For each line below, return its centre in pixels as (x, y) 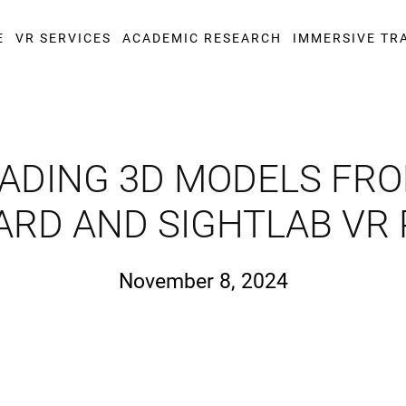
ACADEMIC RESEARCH (202, 38)
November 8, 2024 (203, 282)
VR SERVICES (63, 38)
